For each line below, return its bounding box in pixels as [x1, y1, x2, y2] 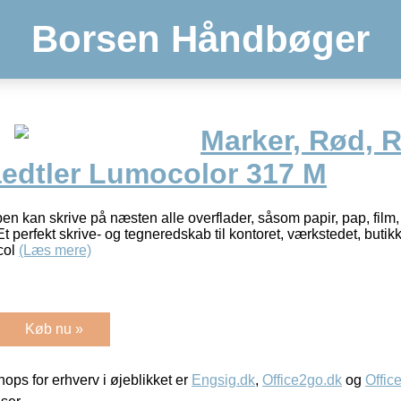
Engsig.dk [192, 371, 255, 388]
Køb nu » [25, 320, 83, 337]
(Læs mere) [19, 242, 91, 258]
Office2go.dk [262, 371, 342, 388]
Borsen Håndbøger [31, 18, 370, 60]
